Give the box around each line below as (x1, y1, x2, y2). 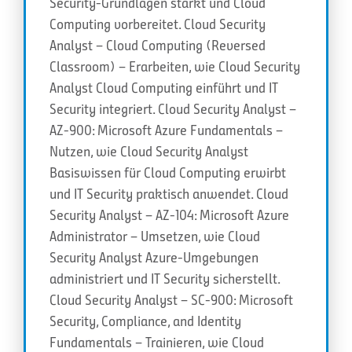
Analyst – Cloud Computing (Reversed (49, 36, 266, 54)
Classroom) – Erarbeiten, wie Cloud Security (49, 57, 300, 75)
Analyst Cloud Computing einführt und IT (49, 79, 278, 97)
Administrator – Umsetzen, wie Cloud (49, 227, 260, 245)
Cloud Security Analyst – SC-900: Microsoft (49, 291, 293, 309)
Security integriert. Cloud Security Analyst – (49, 100, 296, 118)
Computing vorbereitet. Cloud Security (49, 15, 266, 33)
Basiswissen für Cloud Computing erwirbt (49, 163, 286, 181)
